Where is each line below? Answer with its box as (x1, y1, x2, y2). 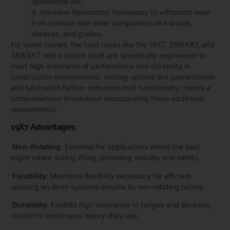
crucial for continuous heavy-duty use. (11, 211, 139, 220)
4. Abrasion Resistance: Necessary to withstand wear (31, 8, 210, 17)
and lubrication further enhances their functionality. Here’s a (11, 83, 210, 92)
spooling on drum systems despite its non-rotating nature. (11, 182, 205, 191)
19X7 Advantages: (11, 122, 76, 132)
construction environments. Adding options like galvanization (11, 72, 215, 82)
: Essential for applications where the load (61, 142, 200, 151)
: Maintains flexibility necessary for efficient (46, 171, 191, 180)
